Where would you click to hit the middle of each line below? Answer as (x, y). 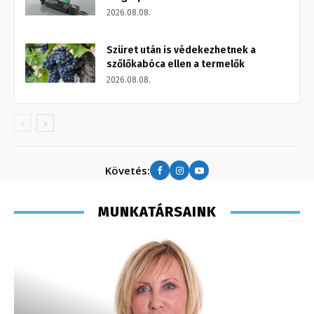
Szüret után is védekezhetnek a (181, 50)
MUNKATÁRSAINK (157, 212)
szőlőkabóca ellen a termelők (176, 64)
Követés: (128, 170)
